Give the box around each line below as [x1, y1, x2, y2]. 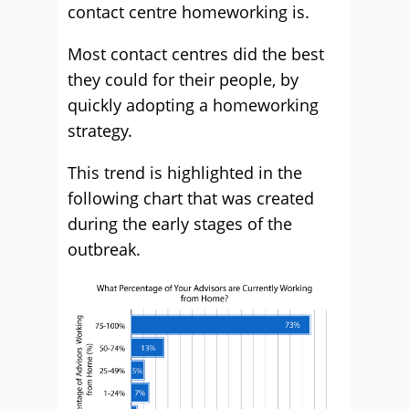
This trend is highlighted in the [68, 162, 302, 184]
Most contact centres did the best [68, 43, 324, 65]
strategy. [68, 120, 132, 142]
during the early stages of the [68, 213, 292, 235]
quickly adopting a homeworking [68, 94, 319, 116]
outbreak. [68, 238, 141, 260]
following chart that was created [68, 187, 314, 209]
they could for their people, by [68, 68, 299, 90]
